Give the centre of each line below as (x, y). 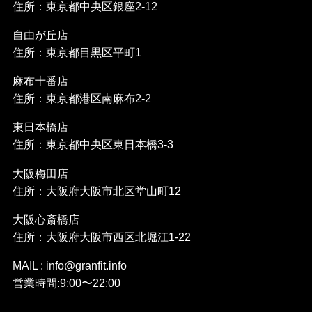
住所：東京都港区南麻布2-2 (81, 99)
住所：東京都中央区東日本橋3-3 (93, 145)
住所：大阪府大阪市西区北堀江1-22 (101, 236)
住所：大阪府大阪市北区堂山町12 (96, 190)
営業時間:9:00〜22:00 (66, 282)
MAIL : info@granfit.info (69, 265)
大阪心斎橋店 (46, 219)
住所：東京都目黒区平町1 (77, 53)
